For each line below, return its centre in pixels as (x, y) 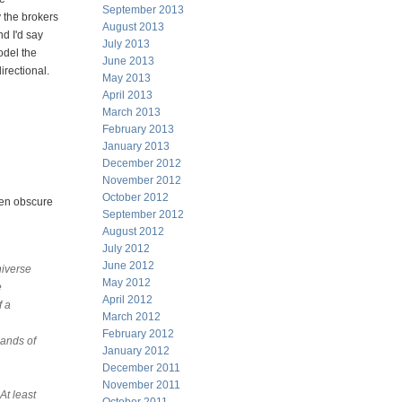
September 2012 (143, 214)
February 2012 (138, 334)
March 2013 (131, 112)
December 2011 (141, 368)
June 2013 (128, 61)
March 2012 (131, 317)
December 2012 (142, 163)
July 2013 (126, 44)
